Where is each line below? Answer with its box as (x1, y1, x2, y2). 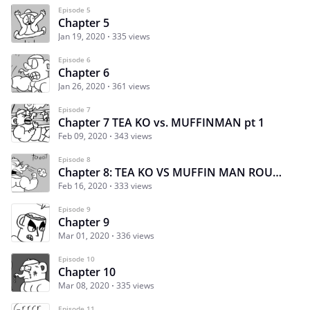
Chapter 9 (58, 214, 109, 230)
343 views (114, 129, 152, 142)
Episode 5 (58, 4, 91, 15)
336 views (116, 229, 154, 241)
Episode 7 (58, 104, 91, 114)
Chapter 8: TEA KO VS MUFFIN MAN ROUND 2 (273, 164, 282, 180)
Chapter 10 (58, 264, 116, 280)
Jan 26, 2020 (58, 80, 105, 92)
